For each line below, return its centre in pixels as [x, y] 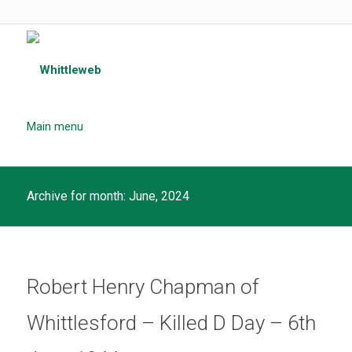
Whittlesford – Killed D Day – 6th [171, 323]
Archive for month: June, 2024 [108, 196]
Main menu [55, 126]
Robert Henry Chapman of [143, 287]
